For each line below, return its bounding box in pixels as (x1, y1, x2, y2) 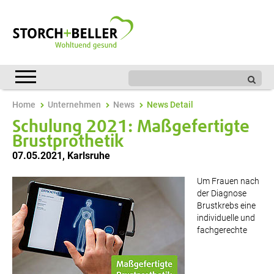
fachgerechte (197, 225, 247, 235)
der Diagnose (197, 188, 246, 198)
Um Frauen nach (197, 176, 259, 186)
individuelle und (197, 213, 255, 223)
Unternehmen (48, 100, 101, 109)
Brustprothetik (12, 133, 124, 150)
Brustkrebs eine (197, 201, 256, 210)
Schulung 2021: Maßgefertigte (12, 119, 250, 136)
